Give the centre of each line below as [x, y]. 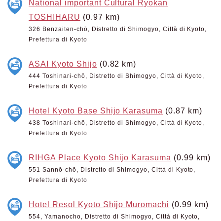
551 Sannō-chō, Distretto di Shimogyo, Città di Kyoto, [112, 170]
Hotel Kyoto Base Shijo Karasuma [96, 110]
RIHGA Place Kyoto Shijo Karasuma [100, 157]
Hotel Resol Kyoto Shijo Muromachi [99, 204]
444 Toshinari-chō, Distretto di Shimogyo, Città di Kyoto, [117, 76]
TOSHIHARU [55, 17]
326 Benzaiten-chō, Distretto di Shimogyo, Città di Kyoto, [118, 29]
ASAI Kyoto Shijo [63, 64]
